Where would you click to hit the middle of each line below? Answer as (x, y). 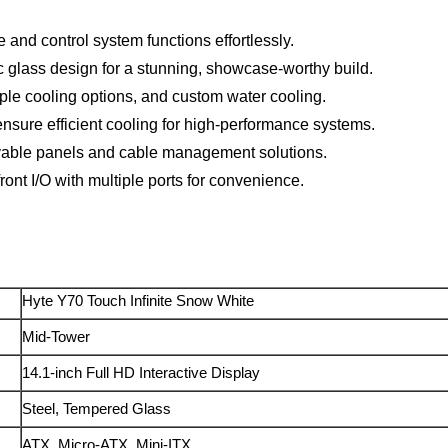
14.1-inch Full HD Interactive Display (141, 373)
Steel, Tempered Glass (97, 409)
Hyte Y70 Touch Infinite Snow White (138, 301)
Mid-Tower (56, 337)
